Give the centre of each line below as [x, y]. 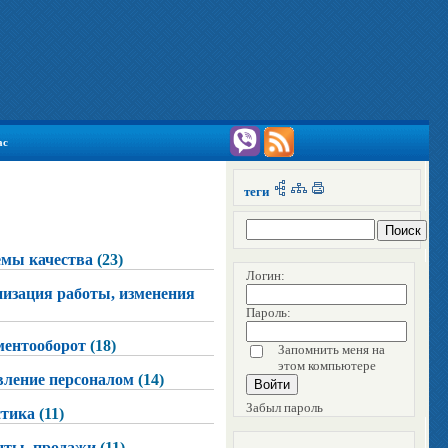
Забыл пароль [284, 408]
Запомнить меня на [331, 350]
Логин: [265, 276]
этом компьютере [327, 366]
